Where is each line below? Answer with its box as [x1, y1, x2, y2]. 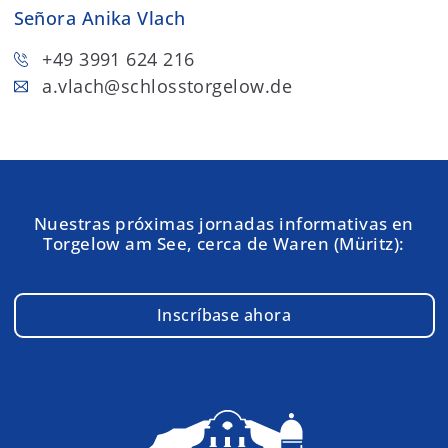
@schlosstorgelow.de [104, 73, 292, 98]
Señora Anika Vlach [13, 6, 186, 31]
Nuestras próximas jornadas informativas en [34, 211, 414, 235]
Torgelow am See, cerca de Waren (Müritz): [43, 231, 405, 255]
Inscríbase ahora [156, 304, 292, 327]
